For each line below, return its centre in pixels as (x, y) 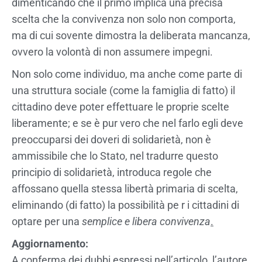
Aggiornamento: (50, 243)
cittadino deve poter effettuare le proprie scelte (120, 106)
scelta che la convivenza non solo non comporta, (124, 19)
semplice (102, 221)
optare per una (47, 221)
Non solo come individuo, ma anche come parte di (127, 74)
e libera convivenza (168, 221)
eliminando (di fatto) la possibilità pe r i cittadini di (125, 205)
